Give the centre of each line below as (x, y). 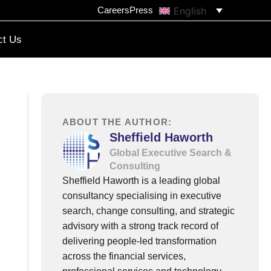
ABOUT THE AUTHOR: (117, 122)
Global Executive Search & (171, 153)
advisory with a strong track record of (140, 226)
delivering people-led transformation (139, 241)
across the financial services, (124, 256)
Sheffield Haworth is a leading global (141, 181)
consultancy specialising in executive (142, 196)
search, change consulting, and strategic (148, 211)
